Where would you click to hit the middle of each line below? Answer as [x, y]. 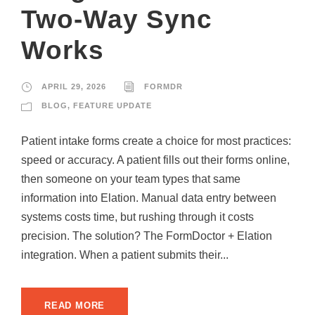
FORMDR [163, 87]
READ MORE [75, 306]
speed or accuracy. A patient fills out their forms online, [155, 160]
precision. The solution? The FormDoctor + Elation [147, 236]
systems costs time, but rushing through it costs [137, 217]
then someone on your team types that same [131, 179]
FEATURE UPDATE [112, 106]
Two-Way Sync [117, 20]
